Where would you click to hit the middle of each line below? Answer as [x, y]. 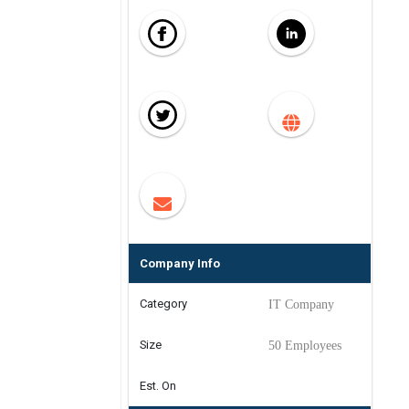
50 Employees [305, 346]
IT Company [301, 304]
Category [163, 304]
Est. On [158, 386]
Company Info [180, 263]
